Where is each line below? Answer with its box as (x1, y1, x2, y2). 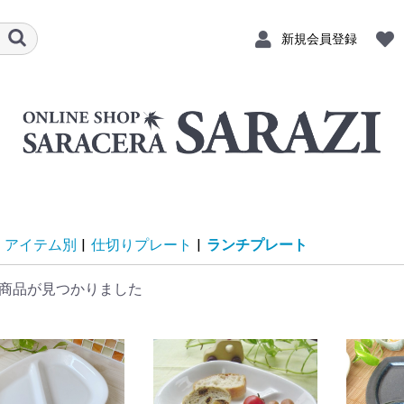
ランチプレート (206, 236, 308, 254)
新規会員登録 (280, 31, 357, 46)
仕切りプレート (90, 236, 192, 254)
